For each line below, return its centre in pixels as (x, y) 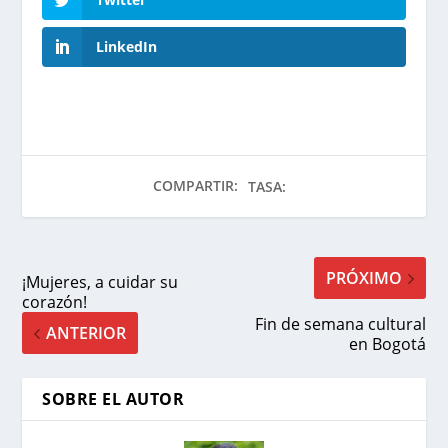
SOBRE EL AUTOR (113, 399)
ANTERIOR (86, 333)
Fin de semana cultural (340, 324)
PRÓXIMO (363, 278)
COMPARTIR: (195, 186)
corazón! (55, 302)
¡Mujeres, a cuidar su (100, 282)
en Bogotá (387, 344)
